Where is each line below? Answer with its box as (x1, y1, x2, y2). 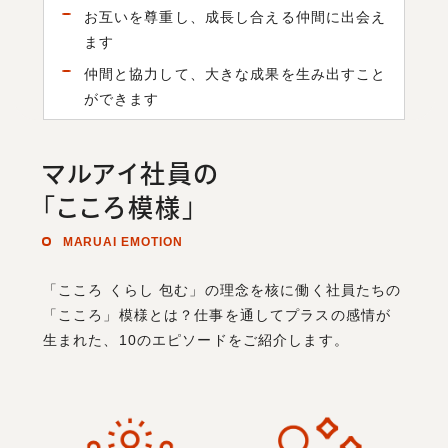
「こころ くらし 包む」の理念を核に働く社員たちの (42, 282, 402, 299)
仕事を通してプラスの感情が (194, 307, 392, 324)
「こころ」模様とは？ (42, 307, 195, 324)
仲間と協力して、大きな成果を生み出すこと (83, 65, 387, 82)
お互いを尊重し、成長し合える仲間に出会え (83, 8, 387, 25)
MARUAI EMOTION (62, 235, 183, 248)
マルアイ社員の (41, 161, 220, 187)
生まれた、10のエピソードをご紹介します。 (42, 332, 349, 349)
